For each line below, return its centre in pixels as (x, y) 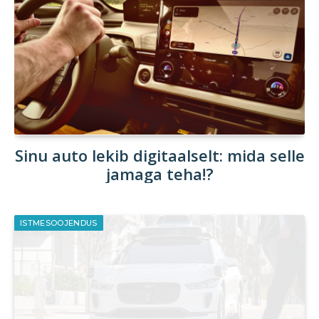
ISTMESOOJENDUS (59, 223)
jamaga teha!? (159, 174)
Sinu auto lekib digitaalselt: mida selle (159, 156)
